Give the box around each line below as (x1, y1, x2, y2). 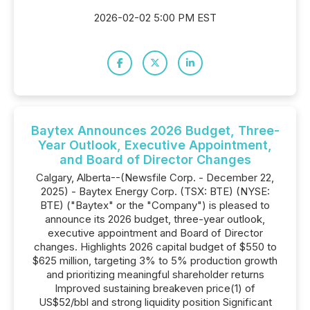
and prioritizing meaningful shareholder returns (46, 268, 264, 281)
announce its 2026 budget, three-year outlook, (45, 212, 265, 226)
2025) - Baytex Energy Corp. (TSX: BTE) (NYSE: (40, 185, 270, 198)
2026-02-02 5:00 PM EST (93, 11, 217, 24)
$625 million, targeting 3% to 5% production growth (33, 254, 277, 267)
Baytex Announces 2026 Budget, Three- (30, 123, 280, 138)
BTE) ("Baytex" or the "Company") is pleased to (40, 199, 270, 212)
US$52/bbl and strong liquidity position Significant (38, 295, 272, 309)
